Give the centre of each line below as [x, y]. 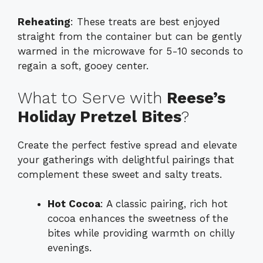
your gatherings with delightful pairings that [126, 159]
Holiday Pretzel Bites [100, 117]
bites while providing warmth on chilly [141, 233]
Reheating [44, 22]
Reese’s [196, 98]
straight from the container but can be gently [130, 37]
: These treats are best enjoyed [145, 22]
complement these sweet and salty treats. [120, 174]
